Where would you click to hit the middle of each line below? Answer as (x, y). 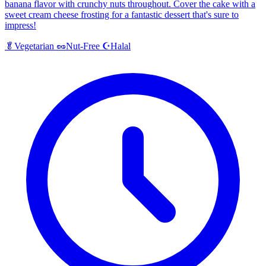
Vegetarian (34, 46)
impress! (20, 26)
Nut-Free (83, 46)
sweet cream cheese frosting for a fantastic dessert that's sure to (122, 15)
